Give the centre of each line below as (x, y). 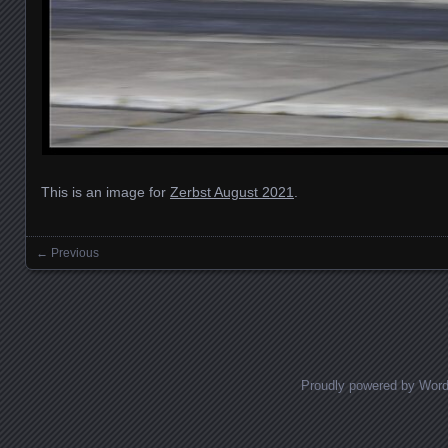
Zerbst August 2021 (232, 192)
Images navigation (129, 272)
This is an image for (105, 192)
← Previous (67, 253)
